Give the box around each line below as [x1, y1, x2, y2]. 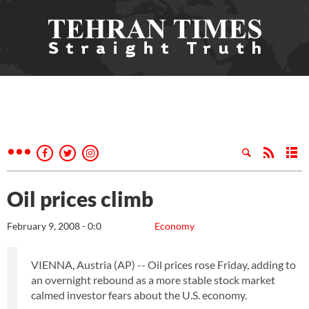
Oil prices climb [7, 186, 153, 211]
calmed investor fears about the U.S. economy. [31, 288, 247, 301]
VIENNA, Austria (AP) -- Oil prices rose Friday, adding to [31, 258, 296, 271]
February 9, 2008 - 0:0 [7, 220, 101, 232]
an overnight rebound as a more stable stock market [31, 273, 275, 286]
